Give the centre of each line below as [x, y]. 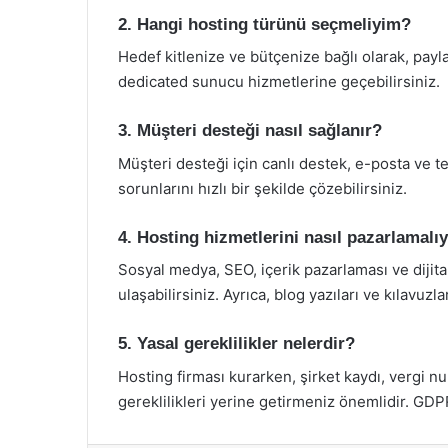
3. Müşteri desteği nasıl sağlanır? [250, 130]
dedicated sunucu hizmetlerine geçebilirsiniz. [279, 81]
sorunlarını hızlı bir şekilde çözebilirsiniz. [262, 188]
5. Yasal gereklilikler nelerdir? [236, 343]
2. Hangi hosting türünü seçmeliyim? [264, 24]
